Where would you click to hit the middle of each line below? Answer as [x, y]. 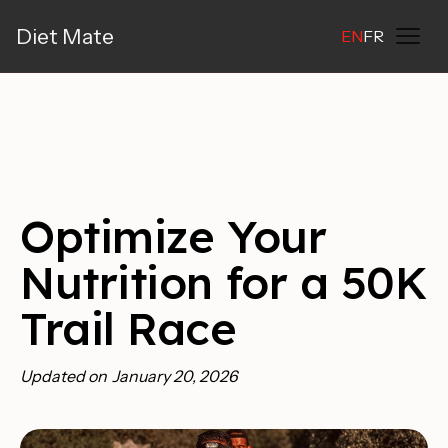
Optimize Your [173, 236]
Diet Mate [65, 36]
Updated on [63, 376]
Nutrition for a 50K [223, 282]
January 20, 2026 [175, 376]
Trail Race [128, 328]
